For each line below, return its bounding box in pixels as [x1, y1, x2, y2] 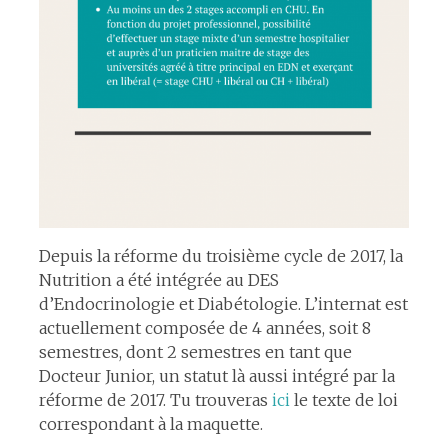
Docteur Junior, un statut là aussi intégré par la [38, 365, 395, 386]
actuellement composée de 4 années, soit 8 [38, 317, 371, 338]
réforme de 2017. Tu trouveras [38, 389, 272, 410]
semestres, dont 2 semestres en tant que [38, 341, 352, 362]
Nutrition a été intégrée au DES [38, 269, 279, 290]
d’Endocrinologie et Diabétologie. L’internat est [38, 293, 408, 314]
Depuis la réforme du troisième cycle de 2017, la [38, 245, 403, 266]
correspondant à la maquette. [38, 413, 263, 434]
